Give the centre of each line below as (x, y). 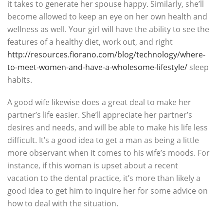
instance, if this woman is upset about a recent (93, 165)
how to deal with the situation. (63, 203)
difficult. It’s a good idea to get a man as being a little (103, 140)
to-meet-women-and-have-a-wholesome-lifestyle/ (97, 67)
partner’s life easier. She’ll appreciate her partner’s (100, 115)
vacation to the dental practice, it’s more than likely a (104, 178)
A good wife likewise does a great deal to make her (99, 102)
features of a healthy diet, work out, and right (90, 42)
